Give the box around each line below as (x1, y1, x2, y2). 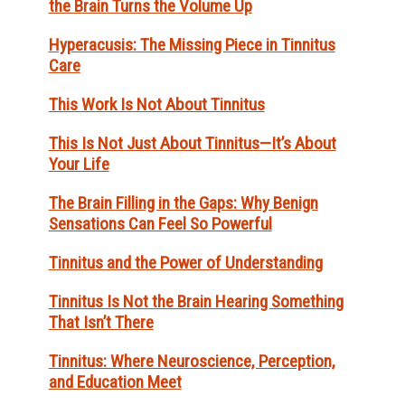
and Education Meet (48, 372, 182, 393)
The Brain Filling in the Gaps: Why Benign (48, 193, 318, 214)
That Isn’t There (48, 312, 154, 334)
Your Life (48, 154, 109, 175)
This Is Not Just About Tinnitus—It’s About (48, 133, 336, 155)
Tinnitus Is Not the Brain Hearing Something (48, 291, 344, 313)
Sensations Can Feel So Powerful (48, 213, 272, 235)
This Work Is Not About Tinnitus (48, 94, 265, 116)
